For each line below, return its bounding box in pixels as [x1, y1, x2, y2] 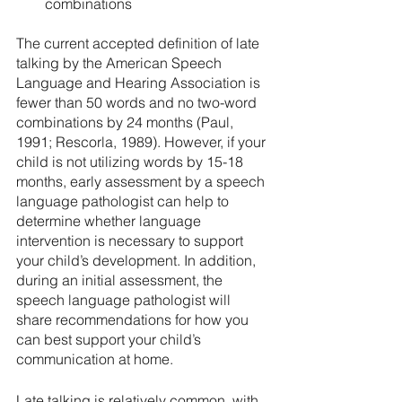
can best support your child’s [16, 330, 205, 348]
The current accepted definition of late [16, 34, 263, 52]
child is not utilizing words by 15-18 [16, 153, 247, 170]
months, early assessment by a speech [16, 172, 268, 190]
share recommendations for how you [16, 310, 252, 328]
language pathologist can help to [16, 192, 232, 210]
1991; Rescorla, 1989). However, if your [16, 133, 269, 151]
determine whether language [16, 212, 205, 230]
